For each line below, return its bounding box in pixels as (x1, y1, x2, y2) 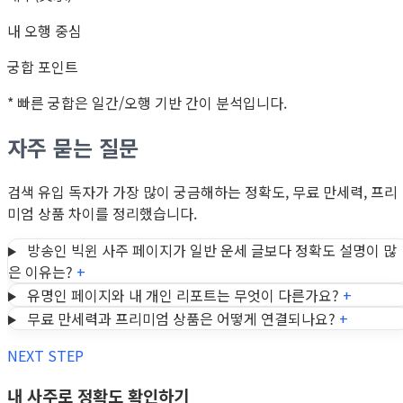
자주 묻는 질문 (7, 131, 139, 164)
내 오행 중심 (7, 20, 82, 42)
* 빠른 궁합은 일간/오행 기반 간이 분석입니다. (7, 92, 287, 114)
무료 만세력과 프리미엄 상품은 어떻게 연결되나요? (26, 308, 336, 330)
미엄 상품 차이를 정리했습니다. (7, 202, 197, 225)
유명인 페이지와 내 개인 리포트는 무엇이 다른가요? (26, 284, 339, 307)
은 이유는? (8, 261, 73, 283)
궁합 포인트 (7, 56, 78, 78)
